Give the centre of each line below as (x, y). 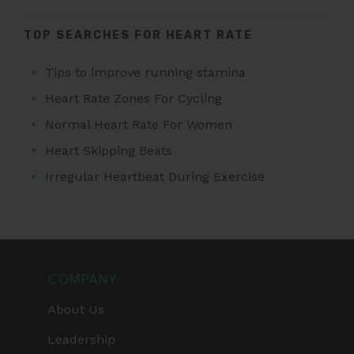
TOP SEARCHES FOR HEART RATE (138, 35)
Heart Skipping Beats (109, 150)
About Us (76, 309)
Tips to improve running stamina (146, 72)
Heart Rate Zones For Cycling (134, 98)
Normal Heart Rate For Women (139, 124)
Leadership (81, 339)
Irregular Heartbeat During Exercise (155, 176)
